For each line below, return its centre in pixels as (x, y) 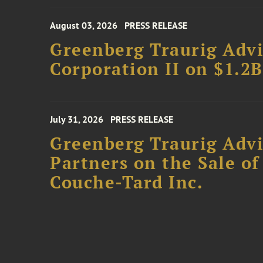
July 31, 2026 (77, 119)
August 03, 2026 (84, 25)
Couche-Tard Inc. (127, 182)
